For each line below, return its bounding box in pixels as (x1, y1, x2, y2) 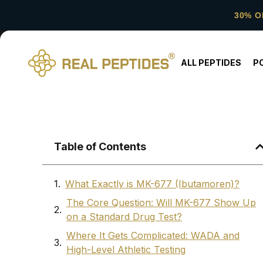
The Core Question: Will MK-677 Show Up (66, 197, 256, 209)
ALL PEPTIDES (180, 58, 241, 68)
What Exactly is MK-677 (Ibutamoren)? (65, 178, 240, 190)
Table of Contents (54, 140, 146, 153)
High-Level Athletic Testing (66, 244, 186, 256)
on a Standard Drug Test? (66, 211, 182, 223)
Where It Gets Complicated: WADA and (66, 230, 240, 242)
